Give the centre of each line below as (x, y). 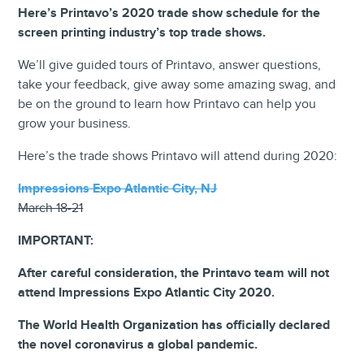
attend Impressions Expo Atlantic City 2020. (147, 292)
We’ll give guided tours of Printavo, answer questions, (170, 65)
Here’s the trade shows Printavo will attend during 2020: (178, 156)
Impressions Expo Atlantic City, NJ (118, 188)
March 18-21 (51, 208)
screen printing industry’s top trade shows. (142, 32)
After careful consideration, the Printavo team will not (174, 273)
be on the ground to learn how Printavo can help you (167, 104)
